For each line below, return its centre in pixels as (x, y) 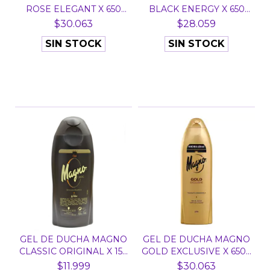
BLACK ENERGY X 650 (196, 9)
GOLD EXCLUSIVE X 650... (196, 251)
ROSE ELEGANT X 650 (74, 9)
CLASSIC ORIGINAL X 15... (74, 251)
